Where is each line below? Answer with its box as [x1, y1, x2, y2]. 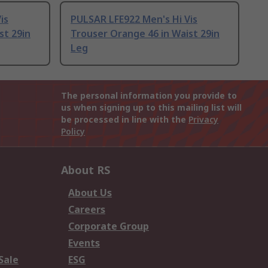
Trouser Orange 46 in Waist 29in [71, 27, 220, 41]
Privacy [188, 114, 218, 126]
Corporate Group [68, 220, 149, 233]
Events [68, 236, 100, 250]
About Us [68, 186, 112, 200]
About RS [61, 163, 110, 178]
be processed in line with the [61, 114, 188, 126]
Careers [68, 203, 105, 217]
